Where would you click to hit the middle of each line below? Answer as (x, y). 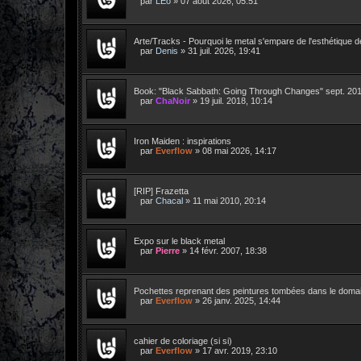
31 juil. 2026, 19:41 (224, 50)
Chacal (169, 200)
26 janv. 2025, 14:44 (241, 300)
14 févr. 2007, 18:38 (228, 250)
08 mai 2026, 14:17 (239, 150)
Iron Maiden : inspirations (183, 141)
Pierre (168, 250)
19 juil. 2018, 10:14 (236, 100)
